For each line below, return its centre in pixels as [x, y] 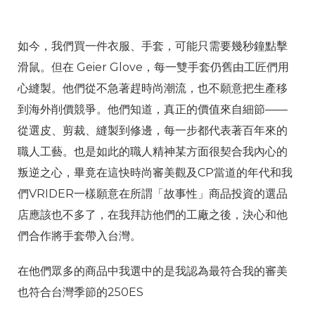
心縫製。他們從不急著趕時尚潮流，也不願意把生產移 [153, 89]
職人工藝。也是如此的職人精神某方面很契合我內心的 [153, 152]
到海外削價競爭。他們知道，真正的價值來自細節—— [153, 110]
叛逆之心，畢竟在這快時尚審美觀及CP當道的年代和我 [155, 173]
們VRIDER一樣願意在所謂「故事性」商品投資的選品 [153, 194]
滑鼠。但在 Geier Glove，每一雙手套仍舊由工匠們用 [153, 67]
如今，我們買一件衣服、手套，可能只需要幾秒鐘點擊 [153, 46]
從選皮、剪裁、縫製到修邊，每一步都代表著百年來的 [153, 131]
